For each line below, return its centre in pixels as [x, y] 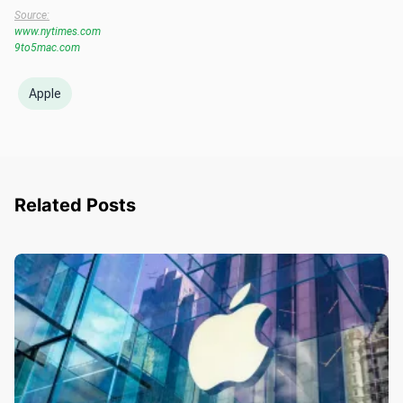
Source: [32, 16]
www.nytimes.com [58, 32]
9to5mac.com [47, 48]
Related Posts [75, 206]
